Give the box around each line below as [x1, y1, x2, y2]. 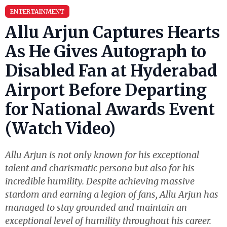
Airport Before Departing [5, 80, 207, 100]
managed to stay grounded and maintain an [5, 202, 187, 213]
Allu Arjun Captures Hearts [5, 22, 220, 43]
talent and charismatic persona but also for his [5, 162, 195, 174]
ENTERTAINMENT [10, 8, 64, 15]
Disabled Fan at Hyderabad [5, 61, 217, 81]
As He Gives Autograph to [5, 42, 206, 62]
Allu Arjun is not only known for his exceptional [5, 149, 199, 161]
